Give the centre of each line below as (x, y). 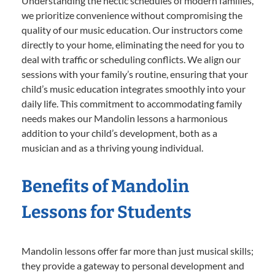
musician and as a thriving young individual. (112, 147)
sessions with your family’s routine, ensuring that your (135, 74)
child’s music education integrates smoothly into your (134, 88)
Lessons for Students (107, 212)
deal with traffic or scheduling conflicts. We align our (131, 59)
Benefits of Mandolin (105, 186)
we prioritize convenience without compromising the (132, 15)
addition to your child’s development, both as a (119, 133)
